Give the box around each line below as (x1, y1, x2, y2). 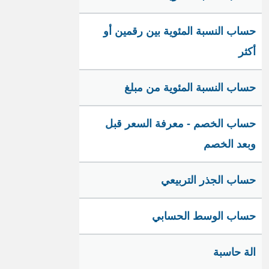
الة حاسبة (213, 246, 256, 258)
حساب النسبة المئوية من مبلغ (124, 82, 256, 94)
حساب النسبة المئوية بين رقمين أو (103, 25, 256, 37)
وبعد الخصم (204, 138, 256, 150)
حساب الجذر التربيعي (161, 174, 256, 186)
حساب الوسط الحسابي (152, 210, 256, 222)
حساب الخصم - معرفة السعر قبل (105, 118, 256, 130)
